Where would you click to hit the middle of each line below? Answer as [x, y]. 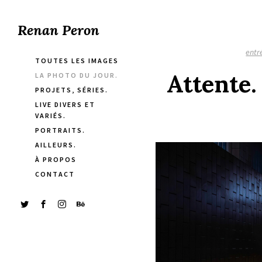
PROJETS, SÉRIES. [72, 90]
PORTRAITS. [60, 130]
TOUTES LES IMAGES [77, 61]
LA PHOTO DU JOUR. [77, 75]
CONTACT [55, 174]
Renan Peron [58, 30]
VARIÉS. [51, 116]
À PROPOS [56, 159]
